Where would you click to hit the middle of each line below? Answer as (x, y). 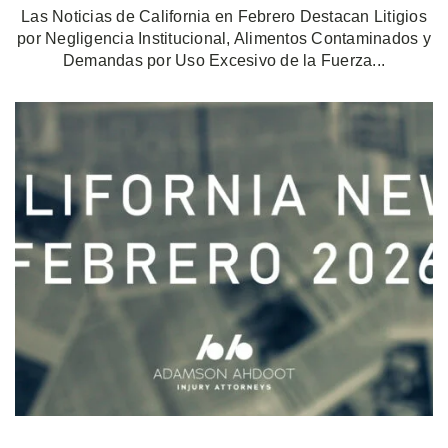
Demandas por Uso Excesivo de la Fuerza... (224, 60)
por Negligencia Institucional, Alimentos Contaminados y (224, 38)
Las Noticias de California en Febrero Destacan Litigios (224, 16)
